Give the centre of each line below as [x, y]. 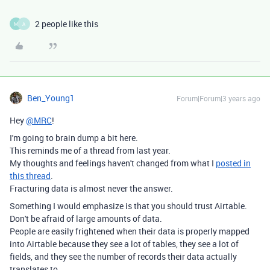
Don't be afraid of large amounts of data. [86, 218]
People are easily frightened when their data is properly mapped [130, 231]
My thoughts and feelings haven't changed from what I [113, 163]
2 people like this [67, 24]
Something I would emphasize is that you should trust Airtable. [128, 206]
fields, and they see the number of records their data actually [123, 256]
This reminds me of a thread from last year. [90, 150]
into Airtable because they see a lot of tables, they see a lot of [124, 244]
